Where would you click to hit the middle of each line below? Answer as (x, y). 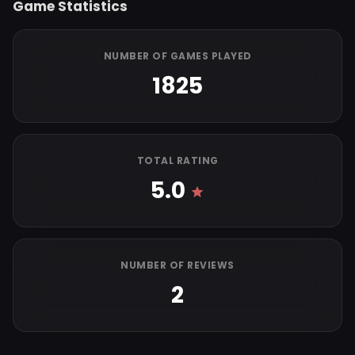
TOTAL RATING (177, 160)
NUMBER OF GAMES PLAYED (177, 56)
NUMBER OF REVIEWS (177, 265)
